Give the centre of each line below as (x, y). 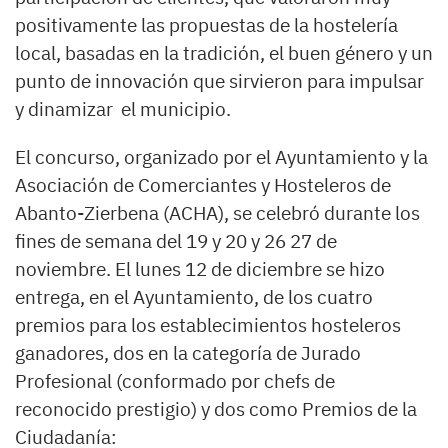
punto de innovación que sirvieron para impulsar (219, 81)
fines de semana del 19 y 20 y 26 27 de (176, 241)
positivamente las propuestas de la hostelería (206, 25)
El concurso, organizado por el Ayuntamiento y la (221, 157)
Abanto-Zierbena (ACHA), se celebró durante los (217, 213)
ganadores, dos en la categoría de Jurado (188, 353)
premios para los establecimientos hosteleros (208, 325)
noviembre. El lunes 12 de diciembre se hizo (200, 269)
